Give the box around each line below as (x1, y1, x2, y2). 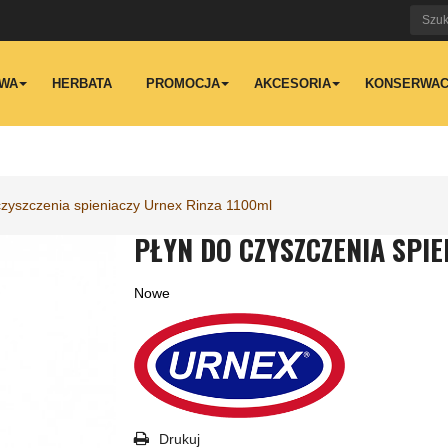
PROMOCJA (146, 76, 220, 91)
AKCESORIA (254, 76, 331, 91)
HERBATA (52, 76, 112, 91)
